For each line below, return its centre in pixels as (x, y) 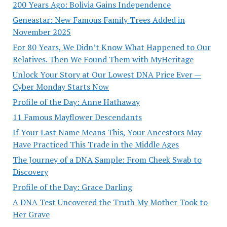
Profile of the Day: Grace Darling (72, 187)
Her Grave (31, 214)
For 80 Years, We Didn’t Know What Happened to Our (111, 47)
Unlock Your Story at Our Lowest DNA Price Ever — (107, 74)
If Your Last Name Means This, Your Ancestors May (107, 132)
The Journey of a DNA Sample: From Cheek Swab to (107, 159)
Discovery (30, 172)
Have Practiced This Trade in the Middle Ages (96, 144)
